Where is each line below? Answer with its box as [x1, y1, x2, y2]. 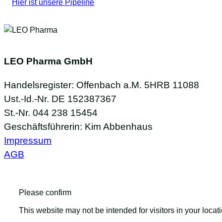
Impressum [4, 135, 52, 146]
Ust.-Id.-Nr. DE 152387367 [4, 94, 116, 105]
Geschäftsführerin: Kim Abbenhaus [4, 121, 153, 132]
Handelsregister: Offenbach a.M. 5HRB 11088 [4, 80, 199, 91]
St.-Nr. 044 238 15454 [4, 108, 98, 118]
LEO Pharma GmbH [4, 56, 93, 67]
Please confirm [19, 188, 71, 197]
